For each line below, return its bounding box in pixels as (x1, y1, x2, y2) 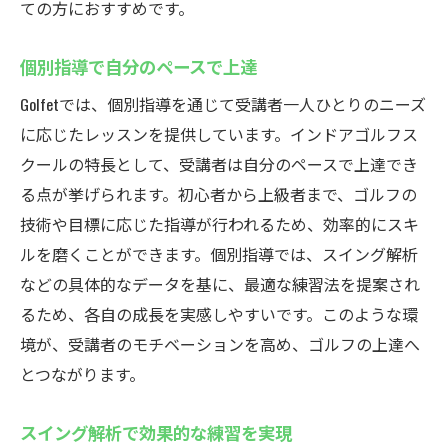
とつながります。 (20, 362, 145, 386)
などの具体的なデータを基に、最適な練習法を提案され (20, 272, 420, 296)
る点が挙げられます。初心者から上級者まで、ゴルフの (20, 182, 417, 206)
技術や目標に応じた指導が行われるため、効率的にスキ (20, 212, 419, 236)
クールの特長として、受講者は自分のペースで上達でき (20, 152, 418, 176)
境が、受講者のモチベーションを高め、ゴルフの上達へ (20, 332, 420, 356)
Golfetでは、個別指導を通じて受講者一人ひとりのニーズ (20, 92, 426, 116)
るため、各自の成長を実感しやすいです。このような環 (20, 302, 418, 326)
